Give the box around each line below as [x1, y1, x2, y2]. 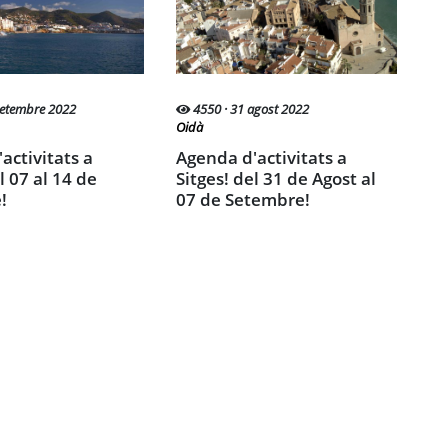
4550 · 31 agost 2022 [189, 100, 309, 118]
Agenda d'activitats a [175, 145, 187, 169]
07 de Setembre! [175, 187, 310, 211]
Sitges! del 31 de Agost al [175, 166, 376, 190]
